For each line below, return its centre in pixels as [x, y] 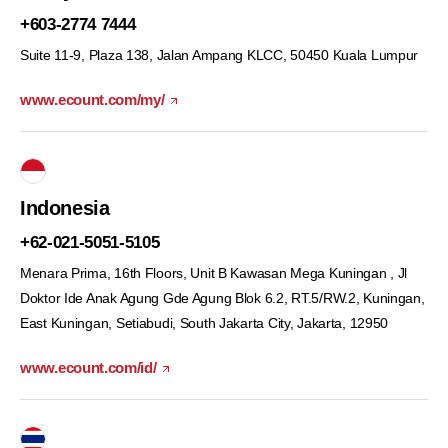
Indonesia [65, 208]
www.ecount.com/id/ [88, 367]
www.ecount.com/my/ [92, 99]
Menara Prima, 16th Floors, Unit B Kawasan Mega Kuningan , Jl [214, 273]
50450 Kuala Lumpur [352, 55]
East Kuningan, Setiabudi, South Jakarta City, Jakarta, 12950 [204, 323]
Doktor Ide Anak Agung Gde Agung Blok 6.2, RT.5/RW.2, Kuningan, [222, 298]
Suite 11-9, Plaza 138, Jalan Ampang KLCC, [153, 55]
